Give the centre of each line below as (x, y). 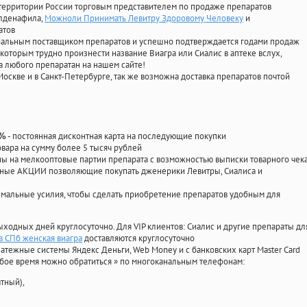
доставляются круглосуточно (138, 238)
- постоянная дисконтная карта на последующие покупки (116, 136)
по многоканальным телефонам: (182, 262)
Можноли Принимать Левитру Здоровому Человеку (144, 19)
